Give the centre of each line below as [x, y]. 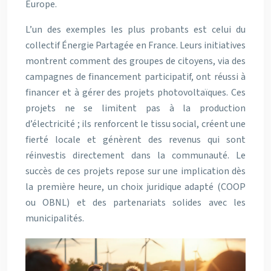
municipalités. [55, 218]
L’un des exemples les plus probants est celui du [135, 30]
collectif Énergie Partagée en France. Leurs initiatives [135, 45]
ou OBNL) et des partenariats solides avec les [135, 203]
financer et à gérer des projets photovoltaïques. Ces [135, 93]
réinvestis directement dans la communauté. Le [135, 155]
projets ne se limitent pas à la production [135, 108]
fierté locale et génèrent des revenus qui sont [135, 140]
